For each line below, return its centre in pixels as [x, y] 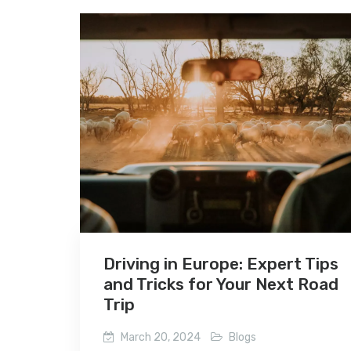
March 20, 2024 [161, 337]
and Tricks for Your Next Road [221, 284]
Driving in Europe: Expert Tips [221, 263]
